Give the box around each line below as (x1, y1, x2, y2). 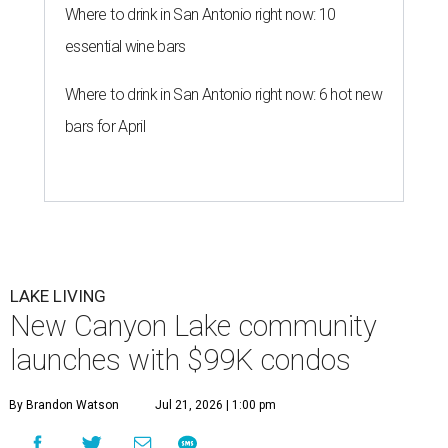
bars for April (65, 117, 146, 137)
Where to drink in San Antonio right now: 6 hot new (65, 85, 382, 105)
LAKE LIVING (10, 286, 106, 307)
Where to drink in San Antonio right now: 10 (65, 5, 336, 25)
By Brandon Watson (9, 398, 119, 413)
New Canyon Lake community (10, 309, 377, 344)
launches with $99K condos (10, 343, 351, 378)
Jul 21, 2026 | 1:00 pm (155, 398, 276, 413)
